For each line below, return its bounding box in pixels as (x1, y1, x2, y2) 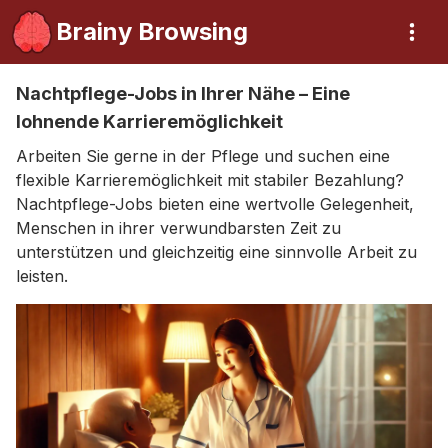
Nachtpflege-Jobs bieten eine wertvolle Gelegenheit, (16, 194, 414, 214)
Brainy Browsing (56, 17, 248, 46)
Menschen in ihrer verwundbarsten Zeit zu (16, 218, 341, 238)
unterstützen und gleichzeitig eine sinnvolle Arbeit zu (16, 242, 417, 262)
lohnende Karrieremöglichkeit (16, 111, 283, 132)
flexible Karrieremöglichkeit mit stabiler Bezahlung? (16, 170, 404, 190)
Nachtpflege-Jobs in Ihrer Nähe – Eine (16, 83, 350, 104)
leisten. (16, 266, 68, 286)
